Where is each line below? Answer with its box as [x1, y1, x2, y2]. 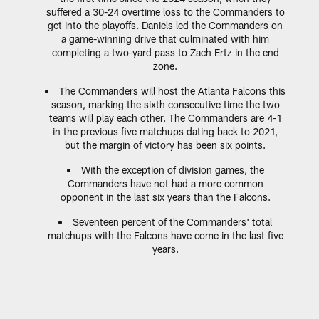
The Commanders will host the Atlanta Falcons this [59, 85, 286, 98]
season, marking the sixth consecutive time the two [51, 98, 280, 111]
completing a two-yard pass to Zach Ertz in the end [51, 46, 279, 59]
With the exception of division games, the [80, 164, 264, 177]
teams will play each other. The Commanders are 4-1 [48, 112, 282, 125]
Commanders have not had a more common [67, 177, 263, 190]
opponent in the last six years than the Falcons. [60, 191, 271, 204]
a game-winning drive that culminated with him [61, 33, 269, 46]
